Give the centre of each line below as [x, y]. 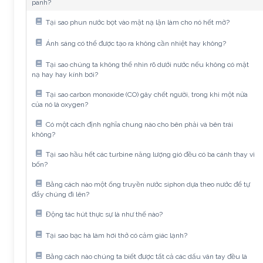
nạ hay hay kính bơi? [65, 75]
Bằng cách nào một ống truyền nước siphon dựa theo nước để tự [148, 184]
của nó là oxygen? [60, 104]
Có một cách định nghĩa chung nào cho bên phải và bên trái [139, 124]
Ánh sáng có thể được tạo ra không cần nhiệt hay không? [136, 43]
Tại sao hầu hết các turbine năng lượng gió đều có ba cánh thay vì [150, 154]
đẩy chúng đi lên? [60, 194]
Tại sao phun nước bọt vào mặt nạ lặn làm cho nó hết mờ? [138, 22]
